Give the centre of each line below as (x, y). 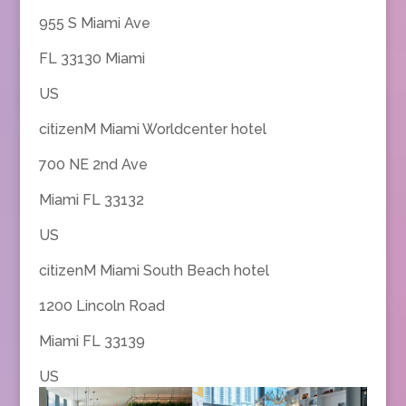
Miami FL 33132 (91, 199)
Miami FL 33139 (92, 341)
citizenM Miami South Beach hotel (154, 270)
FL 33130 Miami (92, 58)
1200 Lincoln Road (101, 305)
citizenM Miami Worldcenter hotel (152, 129)
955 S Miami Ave (94, 23)
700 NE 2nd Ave (93, 164)
